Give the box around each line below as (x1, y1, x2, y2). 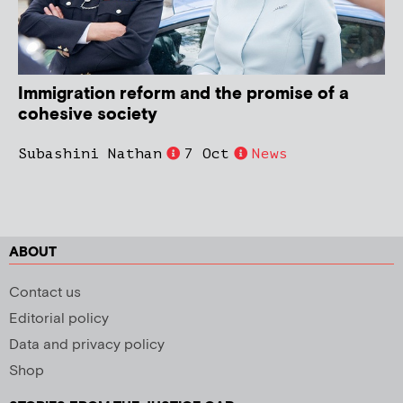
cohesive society (18, 103, 157, 126)
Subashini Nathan (18, 145, 162, 162)
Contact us (9, 282, 81, 302)
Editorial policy (9, 309, 109, 328)
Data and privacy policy (9, 335, 165, 354)
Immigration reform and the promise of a (18, 82, 349, 105)
